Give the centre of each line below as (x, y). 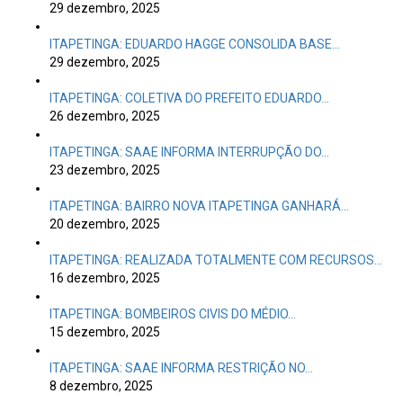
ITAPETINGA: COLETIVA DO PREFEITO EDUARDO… (189, 98)
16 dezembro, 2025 (105, 278)
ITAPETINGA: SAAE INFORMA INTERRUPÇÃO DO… (189, 152)
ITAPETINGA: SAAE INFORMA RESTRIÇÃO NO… (181, 368)
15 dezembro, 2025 (105, 332)
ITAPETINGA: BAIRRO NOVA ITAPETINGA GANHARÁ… (199, 206)
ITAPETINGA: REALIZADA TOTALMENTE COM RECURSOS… (216, 260)
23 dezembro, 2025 (105, 170)
